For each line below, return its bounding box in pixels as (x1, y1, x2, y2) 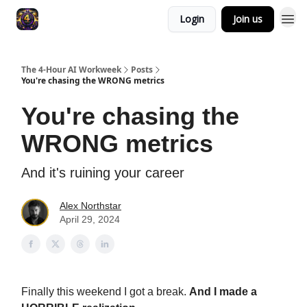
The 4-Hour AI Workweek (21, 64, 121, 75)
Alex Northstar (60, 200, 121, 211)
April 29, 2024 (60, 214, 120, 225)
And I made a (189, 286, 257, 297)
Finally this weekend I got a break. (21, 286, 189, 297)
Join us (233, 12, 262, 25)
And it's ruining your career (21, 165, 184, 180)
